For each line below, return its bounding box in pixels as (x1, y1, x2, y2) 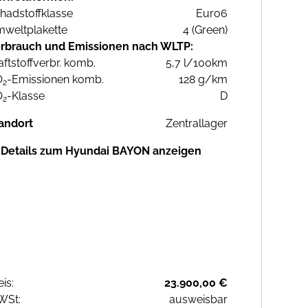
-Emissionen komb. (7, 73, 104, 87)
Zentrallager (166, 117, 228, 131)
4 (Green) (183, 23, 228, 37)
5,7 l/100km (166, 56, 228, 70)
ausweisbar (169, 293, 228, 307)
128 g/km (179, 73, 228, 87)
